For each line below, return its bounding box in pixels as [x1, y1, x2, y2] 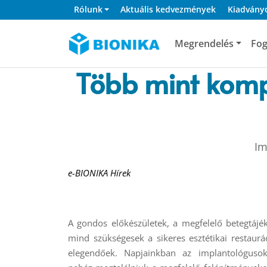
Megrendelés [174, 36, 234, 50]
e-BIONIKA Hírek [68, 166, 131, 179]
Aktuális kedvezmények [120, 4, 216, 15]
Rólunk [73, 4, 103, 15]
